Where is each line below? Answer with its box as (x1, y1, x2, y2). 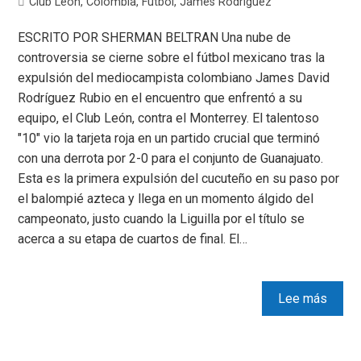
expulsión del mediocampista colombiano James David (18, 69, 330, 85)
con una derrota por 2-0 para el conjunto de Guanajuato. (18, 150, 324, 166)
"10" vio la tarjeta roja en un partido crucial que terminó (18, 130, 321, 146)
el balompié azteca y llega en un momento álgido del (18, 190, 314, 206)
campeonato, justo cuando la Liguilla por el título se (18, 210, 305, 226)
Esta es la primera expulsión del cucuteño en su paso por (18, 170, 340, 186)
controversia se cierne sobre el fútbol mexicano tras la (18, 49, 326, 65)
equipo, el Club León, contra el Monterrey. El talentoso (18, 110, 320, 126)
